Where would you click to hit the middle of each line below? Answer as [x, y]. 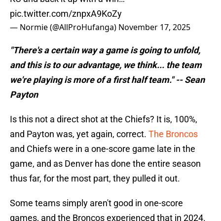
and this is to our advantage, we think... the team [106, 65]
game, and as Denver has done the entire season [105, 164]
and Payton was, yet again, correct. [79, 134]
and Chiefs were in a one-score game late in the [103, 149]
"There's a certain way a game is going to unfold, [105, 50]
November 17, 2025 [154, 27]
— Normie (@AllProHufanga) [64, 27]
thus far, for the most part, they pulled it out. [95, 179]
